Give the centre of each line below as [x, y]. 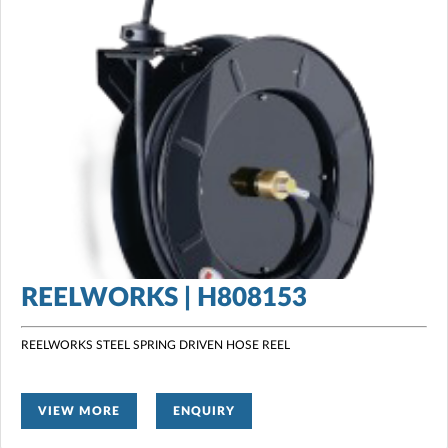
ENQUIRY [204, 410]
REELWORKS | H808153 [164, 297]
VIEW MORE [79, 410]
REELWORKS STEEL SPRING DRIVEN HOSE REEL [157, 344]
